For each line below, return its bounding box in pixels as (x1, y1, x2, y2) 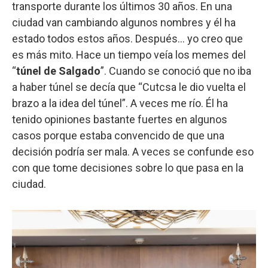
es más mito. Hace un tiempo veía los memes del (12, 48, 246, 62)
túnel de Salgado (16, 65, 100, 78)
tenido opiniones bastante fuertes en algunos (12, 113, 227, 126)
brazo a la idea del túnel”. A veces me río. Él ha (12, 97, 228, 110)
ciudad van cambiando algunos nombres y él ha (12, 16, 236, 29)
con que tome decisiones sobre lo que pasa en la (12, 162, 243, 175)
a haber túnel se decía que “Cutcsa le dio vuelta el (12, 81, 246, 94)
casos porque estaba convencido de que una (12, 129, 224, 142)
